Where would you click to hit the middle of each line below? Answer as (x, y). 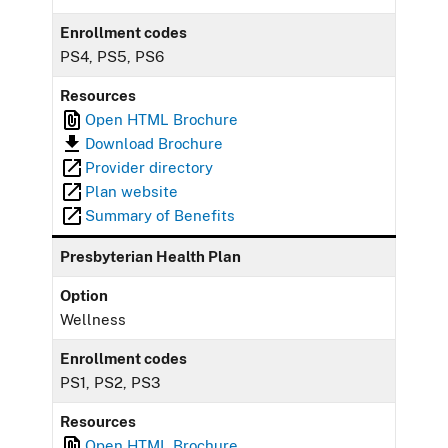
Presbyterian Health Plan (151, 256)
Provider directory (149, 167)
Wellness (93, 319)
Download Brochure (154, 143)
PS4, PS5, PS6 (112, 56)
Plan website (132, 191)
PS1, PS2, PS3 (110, 382)
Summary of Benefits (160, 215)
